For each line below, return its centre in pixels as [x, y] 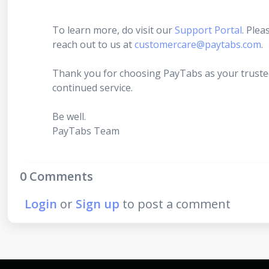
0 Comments [56, 177]
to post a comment [175, 204]
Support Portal [208, 30]
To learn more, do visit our [113, 30]
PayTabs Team [86, 131]
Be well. [69, 117]
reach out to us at [93, 45]
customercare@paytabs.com [198, 45]
